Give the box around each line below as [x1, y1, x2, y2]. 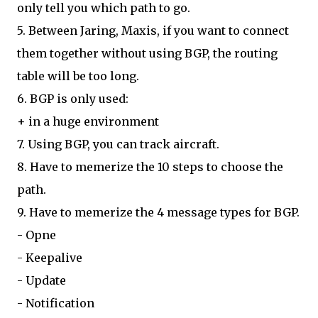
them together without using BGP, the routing [17, 46, 278, 60]
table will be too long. [17, 69, 139, 83]
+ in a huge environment [17, 114, 159, 128]
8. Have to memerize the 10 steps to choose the [17, 160, 283, 174]
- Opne [17, 228, 56, 242]
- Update [17, 273, 66, 287]
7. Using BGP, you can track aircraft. [17, 137, 219, 151]
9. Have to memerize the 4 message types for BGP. [17, 205, 300, 219]
